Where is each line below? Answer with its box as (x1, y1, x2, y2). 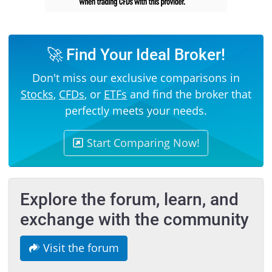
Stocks (21, 86, 53, 101)
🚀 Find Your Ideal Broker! (47, 45, 225, 64)
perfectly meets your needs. (65, 103, 207, 118)
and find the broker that (127, 86, 251, 101)
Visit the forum (39, 240, 119, 256)
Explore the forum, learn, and (19, 189, 239, 210)
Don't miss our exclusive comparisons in (32, 70, 240, 85)
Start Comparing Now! (83, 135, 200, 150)
